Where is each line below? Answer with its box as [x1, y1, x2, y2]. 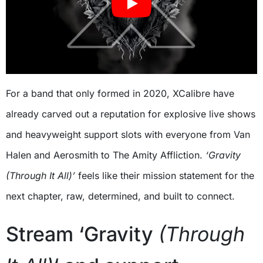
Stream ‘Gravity [6, 222, 159, 247]
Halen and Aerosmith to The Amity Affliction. [6, 149, 205, 161]
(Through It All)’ [6, 170, 75, 182]
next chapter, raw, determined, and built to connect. [6, 190, 235, 203]
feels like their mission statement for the [75, 170, 254, 182]
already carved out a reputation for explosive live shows [6, 108, 255, 120]
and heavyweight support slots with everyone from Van [6, 129, 250, 141]
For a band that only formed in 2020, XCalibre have [6, 87, 234, 100]
